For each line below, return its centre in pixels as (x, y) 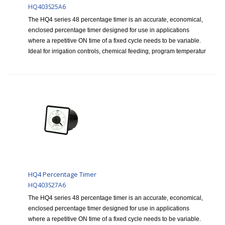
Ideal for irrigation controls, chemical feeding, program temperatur (117, 51)
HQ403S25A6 (47, 7)
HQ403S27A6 (47, 185)
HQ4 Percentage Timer (62, 175)
